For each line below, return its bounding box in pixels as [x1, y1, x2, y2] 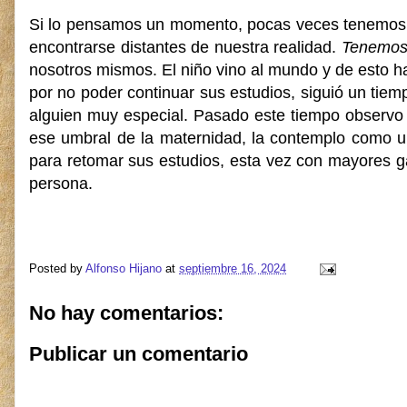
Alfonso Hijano [85, 261, 162, 275]
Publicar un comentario [29, 342, 248, 365]
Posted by [29, 261, 85, 275]
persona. [29, 174, 93, 193]
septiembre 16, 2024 [179, 261, 286, 275]
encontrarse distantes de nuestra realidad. [29, 38, 342, 56]
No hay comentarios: [29, 301, 223, 324]
